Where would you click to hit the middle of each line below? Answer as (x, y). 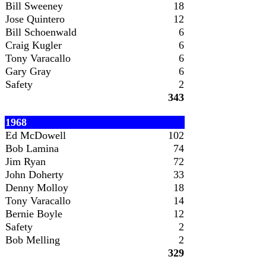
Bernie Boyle (34, 214)
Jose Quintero (35, 19)
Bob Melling (33, 240)
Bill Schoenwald (41, 32)
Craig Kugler (34, 45)
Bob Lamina (32, 148)
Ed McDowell (36, 135)
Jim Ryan (26, 161)
